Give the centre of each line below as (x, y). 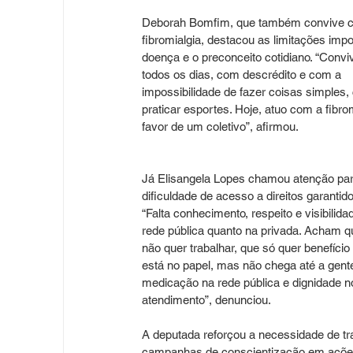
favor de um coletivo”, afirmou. (220, 126)
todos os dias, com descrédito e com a (243, 74)
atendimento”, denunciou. (206, 300)
